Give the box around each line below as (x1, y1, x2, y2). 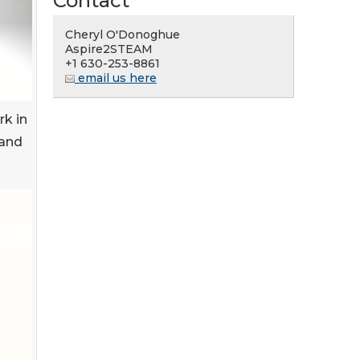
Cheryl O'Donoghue (65, 27, 180, 42)
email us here (75, 71, 157, 85)
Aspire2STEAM (65, 42, 153, 56)
